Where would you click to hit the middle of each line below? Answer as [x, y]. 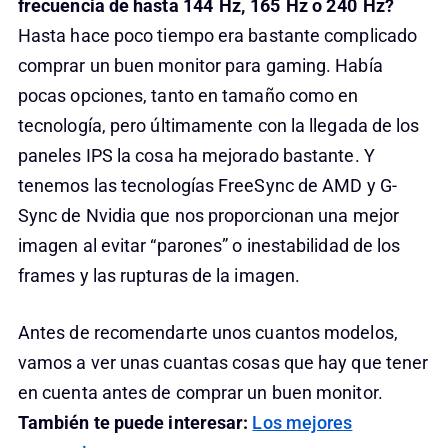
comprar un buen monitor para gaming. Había [200, 65]
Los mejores [302, 422]
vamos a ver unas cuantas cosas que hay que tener [223, 362]
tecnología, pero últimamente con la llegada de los [218, 125]
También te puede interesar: [135, 422]
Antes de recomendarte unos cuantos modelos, [207, 332]
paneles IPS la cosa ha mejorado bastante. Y [196, 155]
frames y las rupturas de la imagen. [159, 275]
